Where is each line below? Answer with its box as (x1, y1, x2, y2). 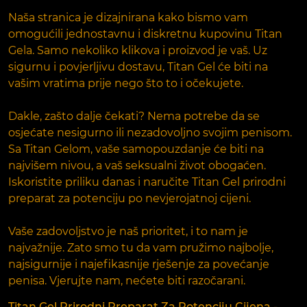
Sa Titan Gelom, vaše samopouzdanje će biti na (8, 142, 264, 156)
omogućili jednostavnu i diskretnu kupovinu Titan (8, 27, 282, 40)
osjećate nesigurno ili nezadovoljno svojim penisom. (8, 125, 292, 139)
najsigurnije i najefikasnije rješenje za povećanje (8, 257, 269, 271)
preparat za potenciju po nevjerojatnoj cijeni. (8, 191, 251, 205)
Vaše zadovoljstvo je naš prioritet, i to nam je (8, 224, 248, 238)
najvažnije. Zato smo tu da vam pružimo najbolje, (8, 241, 273, 254)
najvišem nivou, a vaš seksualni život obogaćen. (8, 158, 266, 172)
